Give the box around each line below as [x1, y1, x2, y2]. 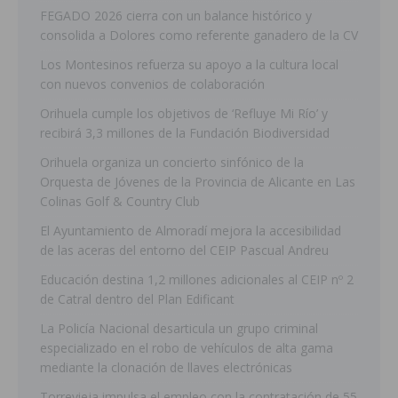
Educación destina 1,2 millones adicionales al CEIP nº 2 [40, 270, 354, 288]
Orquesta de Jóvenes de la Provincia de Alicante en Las [40, 172, 355, 190]
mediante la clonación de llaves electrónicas [40, 358, 292, 376]
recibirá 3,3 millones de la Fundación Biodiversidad [40, 123, 330, 141]
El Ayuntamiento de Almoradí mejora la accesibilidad [40, 221, 341, 239]
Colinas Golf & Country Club [40, 192, 200, 210]
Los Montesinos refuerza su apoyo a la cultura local [40, 55, 338, 73]
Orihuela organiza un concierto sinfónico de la [40, 153, 304, 171]
